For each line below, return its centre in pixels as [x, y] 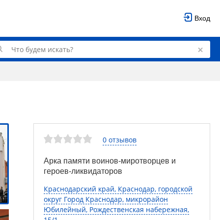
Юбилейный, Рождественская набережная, [116, 209]
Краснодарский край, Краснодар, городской [118, 189]
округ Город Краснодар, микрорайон [106, 199]
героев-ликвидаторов [83, 171]
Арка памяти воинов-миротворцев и [110, 161]
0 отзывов [120, 139]
